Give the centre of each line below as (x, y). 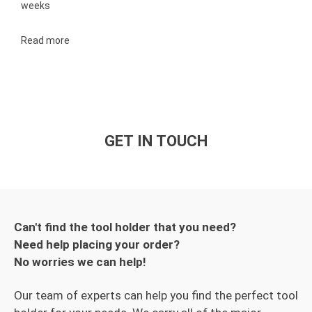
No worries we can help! (80, 262)
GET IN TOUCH (156, 140)
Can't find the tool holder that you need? (125, 227)
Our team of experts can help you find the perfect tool (156, 295)
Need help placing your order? (97, 245)
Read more (45, 40)
